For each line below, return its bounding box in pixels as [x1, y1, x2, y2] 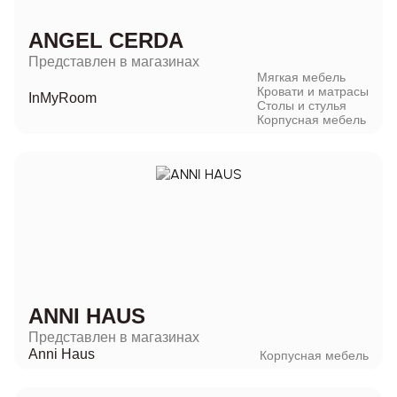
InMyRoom [28, 90, 97, 106]
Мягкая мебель [257, 69, 346, 84]
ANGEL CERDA [28, 27, 183, 52]
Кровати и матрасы [257, 83, 369, 98]
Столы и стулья [257, 97, 346, 113]
